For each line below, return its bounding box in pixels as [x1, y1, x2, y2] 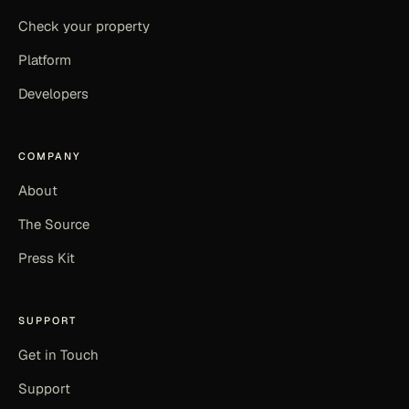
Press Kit [18, 248, 75, 267]
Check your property [18, 16, 150, 35]
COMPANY [18, 149, 81, 163]
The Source [18, 215, 89, 233]
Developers [18, 84, 89, 102]
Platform [18, 50, 71, 68]
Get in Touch [18, 345, 99, 363]
